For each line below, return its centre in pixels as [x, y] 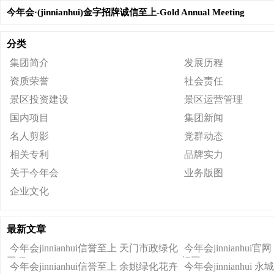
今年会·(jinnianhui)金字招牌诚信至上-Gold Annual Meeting [126, 12]
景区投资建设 [39, 99]
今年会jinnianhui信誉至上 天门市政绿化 [94, 248]
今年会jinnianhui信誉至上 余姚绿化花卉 [94, 266]
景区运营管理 [213, 99]
